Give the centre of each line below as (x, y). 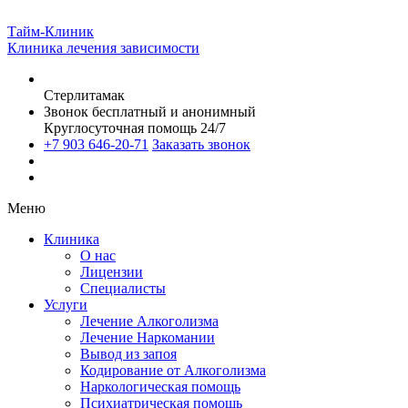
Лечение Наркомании (148, 337)
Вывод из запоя (128, 354)
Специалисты (123, 288)
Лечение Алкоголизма (149, 321)
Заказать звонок (201, 144)
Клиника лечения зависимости (103, 48)
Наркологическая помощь (160, 387)
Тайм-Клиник (51, 31)
